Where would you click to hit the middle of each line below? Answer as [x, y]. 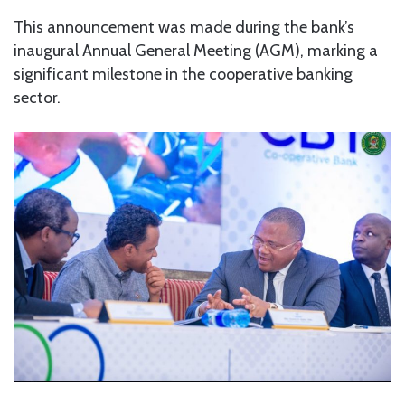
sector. [37, 97]
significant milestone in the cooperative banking [183, 74]
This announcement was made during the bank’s [184, 27]
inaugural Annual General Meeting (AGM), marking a [196, 50]
